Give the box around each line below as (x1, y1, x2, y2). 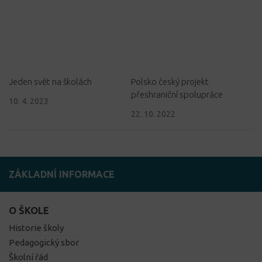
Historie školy (9, 223, 64, 233)
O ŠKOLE (9, 205, 49, 216)
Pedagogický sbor (9, 237, 79, 248)
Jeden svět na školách (9, 77, 92, 87)
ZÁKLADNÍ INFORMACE (9, 169, 115, 180)
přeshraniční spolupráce (131, 89, 223, 100)
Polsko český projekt (131, 77, 209, 87)
